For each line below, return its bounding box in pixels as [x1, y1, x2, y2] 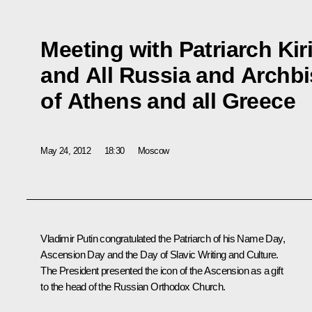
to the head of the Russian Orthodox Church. [40, 281, 226, 293]
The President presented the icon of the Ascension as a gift [40, 265, 283, 277]
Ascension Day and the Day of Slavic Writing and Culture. [40, 249, 279, 261]
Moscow [138, 145, 169, 156]
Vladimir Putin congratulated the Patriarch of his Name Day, [40, 233, 285, 245]
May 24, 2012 [40, 145, 91, 156]
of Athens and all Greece [40, 88, 295, 114]
